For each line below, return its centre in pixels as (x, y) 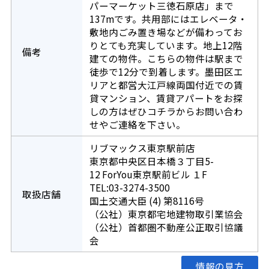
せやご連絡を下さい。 (137, 125)
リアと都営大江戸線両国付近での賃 (166, 85)
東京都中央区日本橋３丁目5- (151, 161)
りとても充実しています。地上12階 (166, 45)
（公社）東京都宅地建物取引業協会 (166, 214)
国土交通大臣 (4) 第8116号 (147, 201)
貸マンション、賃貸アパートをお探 (166, 98)
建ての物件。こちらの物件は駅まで (166, 59)
